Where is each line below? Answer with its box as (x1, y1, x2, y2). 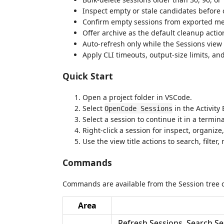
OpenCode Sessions (104, 104, 172, 112)
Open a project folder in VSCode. (82, 92, 192, 102)
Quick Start (62, 70, 113, 82)
